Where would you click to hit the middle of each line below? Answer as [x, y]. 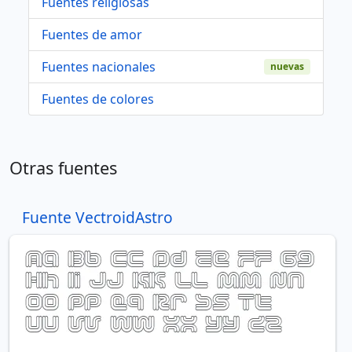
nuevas [288, 66]
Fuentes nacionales [99, 66]
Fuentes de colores [98, 99]
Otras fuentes [63, 167]
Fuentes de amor [92, 34]
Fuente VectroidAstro [97, 217]
